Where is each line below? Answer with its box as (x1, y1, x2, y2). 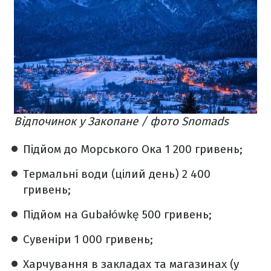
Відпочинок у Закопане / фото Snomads (14, 114, 229, 129)
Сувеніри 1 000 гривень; (23, 232, 153, 247)
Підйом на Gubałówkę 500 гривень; (23, 207, 212, 222)
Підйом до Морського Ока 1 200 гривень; (23, 142, 243, 157)
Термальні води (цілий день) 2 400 (23, 167, 211, 181)
